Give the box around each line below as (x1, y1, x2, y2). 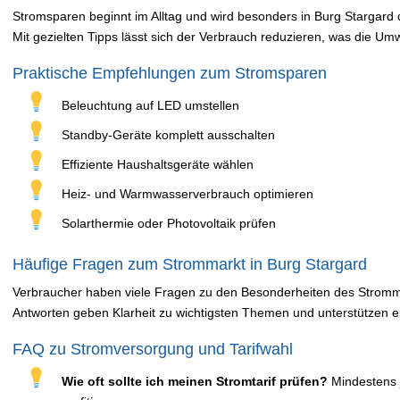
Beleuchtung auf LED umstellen (62, 98, 239, 112)
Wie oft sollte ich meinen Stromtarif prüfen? (62, 374, 328, 388)
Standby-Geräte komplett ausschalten (62, 128, 275, 142)
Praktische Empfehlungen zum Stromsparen (12, 64, 327, 82)
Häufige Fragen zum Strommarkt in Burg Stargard (12, 255, 367, 273)
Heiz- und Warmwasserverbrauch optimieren (62, 187, 313, 201)
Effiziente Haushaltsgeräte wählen (62, 157, 254, 171)
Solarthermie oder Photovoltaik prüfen (62, 216, 276, 230)
